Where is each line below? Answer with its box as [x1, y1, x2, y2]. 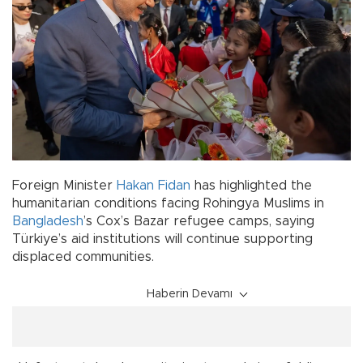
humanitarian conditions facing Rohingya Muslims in [12, 197, 324, 211]
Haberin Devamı [147, 288, 233, 301]
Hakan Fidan [117, 179, 190, 193]
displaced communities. [12, 250, 154, 264]
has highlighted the [190, 179, 312, 193]
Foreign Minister [12, 179, 117, 193]
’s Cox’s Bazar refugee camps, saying [83, 215, 314, 228]
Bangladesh [12, 215, 83, 228]
